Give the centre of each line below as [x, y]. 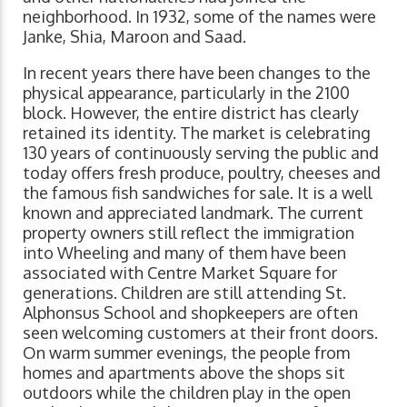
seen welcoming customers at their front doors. [200, 333]
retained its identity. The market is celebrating [197, 133]
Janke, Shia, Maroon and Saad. [134, 37]
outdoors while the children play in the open [187, 393]
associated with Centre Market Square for [180, 273]
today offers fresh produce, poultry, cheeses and [202, 173]
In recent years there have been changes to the [197, 73]
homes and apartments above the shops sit [184, 373]
